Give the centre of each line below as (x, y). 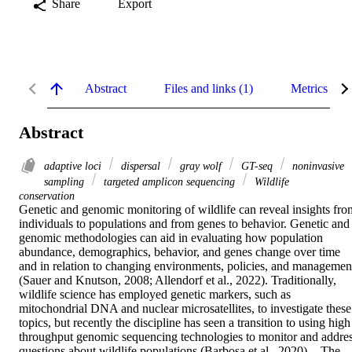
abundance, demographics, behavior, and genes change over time (180, 252)
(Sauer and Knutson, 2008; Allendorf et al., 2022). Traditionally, (178, 280)
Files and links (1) (209, 88)
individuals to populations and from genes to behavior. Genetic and (184, 224)
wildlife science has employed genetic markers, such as (155, 295)
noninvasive (317, 166)
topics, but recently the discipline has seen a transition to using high (185, 323)
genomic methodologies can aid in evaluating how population (171, 238)
